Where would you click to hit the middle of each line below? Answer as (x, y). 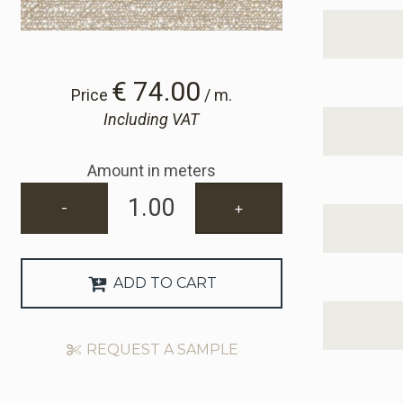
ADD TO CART (164, 283)
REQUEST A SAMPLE (160, 350)
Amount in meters (151, 170)
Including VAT (151, 119)
